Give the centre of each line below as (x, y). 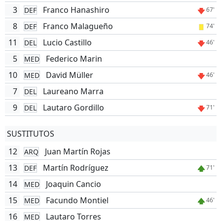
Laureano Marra (73, 91)
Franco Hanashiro (76, 10)
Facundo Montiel (77, 200)
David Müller (69, 75)
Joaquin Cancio (73, 184)
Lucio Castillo (67, 42)
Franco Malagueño (78, 26)
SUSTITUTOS (30, 134)
